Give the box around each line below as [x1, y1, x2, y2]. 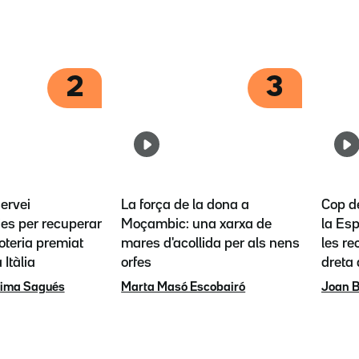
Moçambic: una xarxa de [121, 218, 272, 232]
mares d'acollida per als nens [121, 237, 301, 251]
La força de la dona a [121, 199, 250, 212]
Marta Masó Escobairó [121, 282, 246, 294]
